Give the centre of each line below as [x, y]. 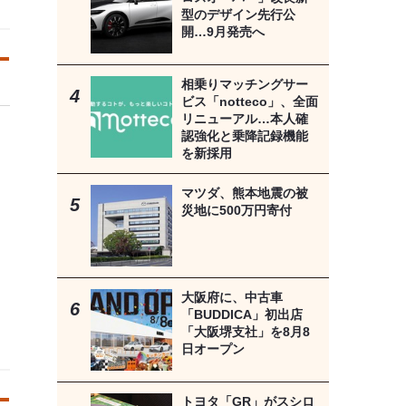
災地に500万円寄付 [236, 211]
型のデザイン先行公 [238, 15]
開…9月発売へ [222, 32]
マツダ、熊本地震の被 [244, 193]
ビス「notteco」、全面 [249, 102]
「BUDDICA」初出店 [242, 315]
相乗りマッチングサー [244, 85]
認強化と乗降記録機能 [244, 136]
